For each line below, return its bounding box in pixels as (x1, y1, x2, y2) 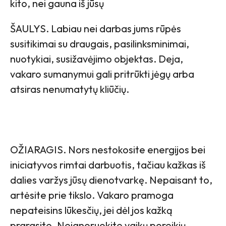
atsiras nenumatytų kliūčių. (10, 82, 129, 95)
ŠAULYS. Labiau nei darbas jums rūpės (10, 22, 181, 35)
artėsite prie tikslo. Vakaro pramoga (10, 188, 174, 201)
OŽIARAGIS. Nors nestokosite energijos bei (10, 143, 205, 156)
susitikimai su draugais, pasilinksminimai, (10, 37, 189, 50)
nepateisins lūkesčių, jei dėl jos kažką (10, 203, 173, 216)
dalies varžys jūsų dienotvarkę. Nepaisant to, (10, 173, 212, 186)
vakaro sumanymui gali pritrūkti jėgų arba (10, 67, 194, 80)
